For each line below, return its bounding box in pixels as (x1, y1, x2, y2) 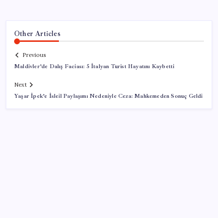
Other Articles (14, 29, 60, 38)
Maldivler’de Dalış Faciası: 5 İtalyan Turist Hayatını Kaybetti (14, 63, 175, 71)
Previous (22, 52, 46, 59)
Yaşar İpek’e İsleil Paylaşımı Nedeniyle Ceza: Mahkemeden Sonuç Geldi (14, 92, 203, 100)
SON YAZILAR (14, 200, 67, 209)
